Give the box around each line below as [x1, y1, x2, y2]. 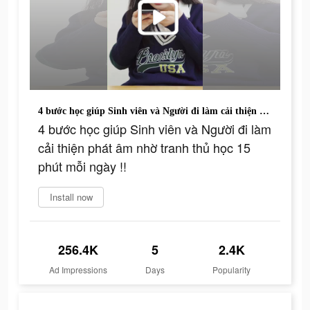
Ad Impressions [49, 264, 108, 276]
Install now [49, 190, 93, 204]
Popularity [212, 264, 251, 276]
